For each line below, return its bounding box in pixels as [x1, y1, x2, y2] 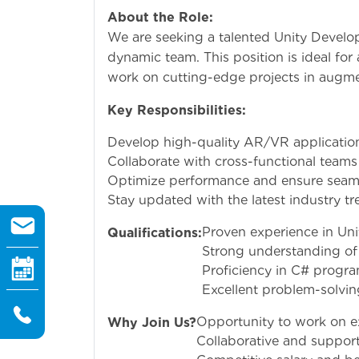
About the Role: [107, 9, 213, 25]
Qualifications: [107, 224, 202, 240]
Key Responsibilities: [107, 102, 246, 118]
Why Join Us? [107, 314, 196, 330]
